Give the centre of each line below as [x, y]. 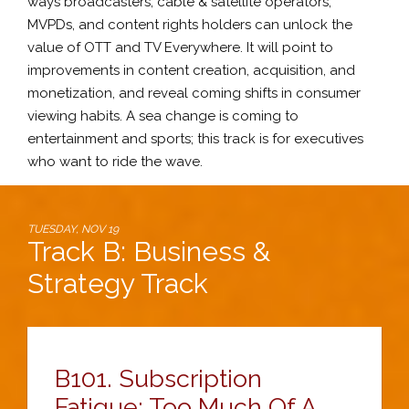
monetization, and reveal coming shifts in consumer [194, 93]
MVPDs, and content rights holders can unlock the [190, 24]
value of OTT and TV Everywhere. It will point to [180, 47]
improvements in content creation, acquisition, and [191, 70]
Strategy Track [118, 283]
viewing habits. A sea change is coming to [163, 115]
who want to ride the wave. [115, 161]
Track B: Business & [149, 252]
